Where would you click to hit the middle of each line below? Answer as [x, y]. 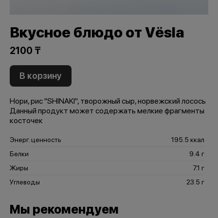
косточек [26, 120]
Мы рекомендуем [64, 209]
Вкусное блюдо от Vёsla [97, 32]
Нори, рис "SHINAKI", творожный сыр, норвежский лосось [108, 101]
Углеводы [25, 182]
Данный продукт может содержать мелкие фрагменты [107, 111]
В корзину [41, 76]
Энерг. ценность [36, 140]
